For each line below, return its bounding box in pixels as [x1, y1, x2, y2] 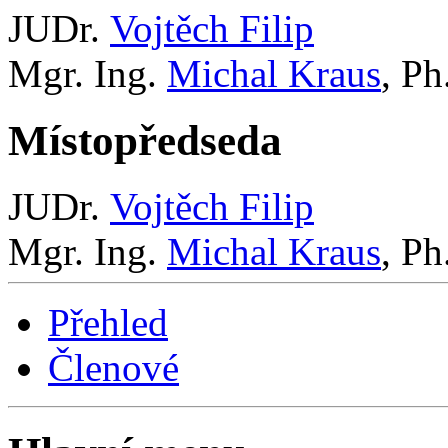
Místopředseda [8, 116, 282, 164]
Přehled [48, 301, 168, 345]
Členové [48, 346, 179, 390]
